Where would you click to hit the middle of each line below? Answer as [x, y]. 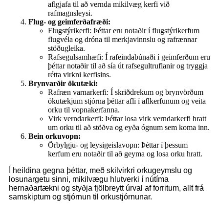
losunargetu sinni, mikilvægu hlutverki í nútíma [89, 179]
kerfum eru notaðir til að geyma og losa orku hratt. [125, 153]
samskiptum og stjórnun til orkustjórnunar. [80, 197]
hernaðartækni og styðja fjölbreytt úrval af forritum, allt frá [106, 188]
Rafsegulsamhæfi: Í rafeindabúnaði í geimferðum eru [129, 57]
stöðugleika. [66, 48]
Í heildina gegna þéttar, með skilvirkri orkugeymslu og [100, 170]
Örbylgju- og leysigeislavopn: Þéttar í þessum [118, 145]
